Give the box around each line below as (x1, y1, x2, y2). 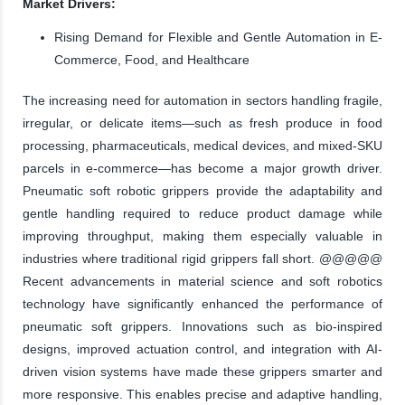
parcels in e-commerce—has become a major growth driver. (23, 160, 382, 175)
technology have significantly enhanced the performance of (23, 296, 382, 311)
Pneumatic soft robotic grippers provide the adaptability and (23, 183, 382, 198)
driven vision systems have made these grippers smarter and (23, 363, 382, 379)
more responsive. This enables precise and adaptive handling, (23, 386, 382, 401)
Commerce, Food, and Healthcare (54, 52, 250, 67)
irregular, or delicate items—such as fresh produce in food (23, 115, 382, 130)
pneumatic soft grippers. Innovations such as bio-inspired (23, 318, 382, 334)
